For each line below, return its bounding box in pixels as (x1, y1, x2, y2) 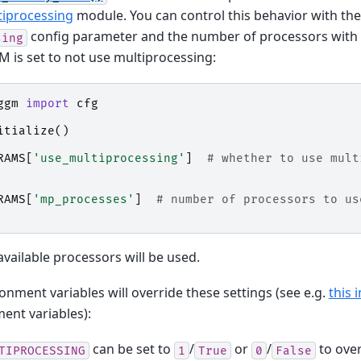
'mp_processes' (32, 192, 135, 206)
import (25, 96, 69, 110)
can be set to (89, 340, 174, 359)
